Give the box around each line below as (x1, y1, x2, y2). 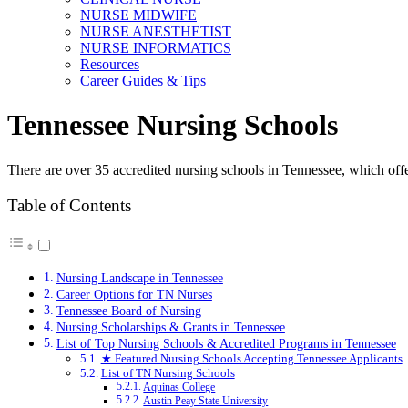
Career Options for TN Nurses (56, 287, 212, 302)
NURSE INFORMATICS (80, 40, 231, 56)
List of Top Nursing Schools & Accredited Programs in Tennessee (56, 336, 396, 352)
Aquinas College (143, 382, 216, 394)
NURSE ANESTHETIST (80, 24, 231, 39)
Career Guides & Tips (80, 73, 206, 88)
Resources (80, 56, 139, 72)
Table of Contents (7, 196, 131, 216)
